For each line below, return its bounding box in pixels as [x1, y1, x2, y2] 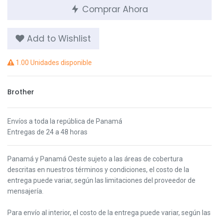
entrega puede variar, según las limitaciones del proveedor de [7, 176, 196, 184]
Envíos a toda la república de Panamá [7, 117, 122, 125]
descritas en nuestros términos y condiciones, [7, 165, 149, 174]
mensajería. [7, 187, 44, 195]
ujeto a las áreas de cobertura [91, 154, 183, 163]
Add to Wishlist [27, 32, 91, 44]
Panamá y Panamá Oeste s [7, 154, 91, 163]
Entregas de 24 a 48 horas [7, 128, 88, 136]
